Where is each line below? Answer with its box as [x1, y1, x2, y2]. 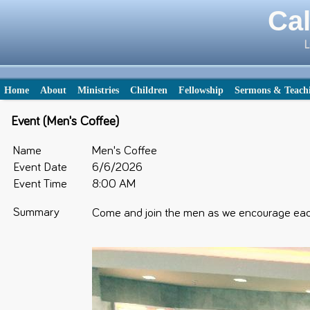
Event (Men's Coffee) [11, 114, 120, 128]
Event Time [13, 177, 68, 190]
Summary [13, 206, 60, 219]
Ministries [77, 84, 119, 95]
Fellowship [179, 84, 224, 95]
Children [130, 84, 167, 95]
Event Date [13, 161, 68, 174]
